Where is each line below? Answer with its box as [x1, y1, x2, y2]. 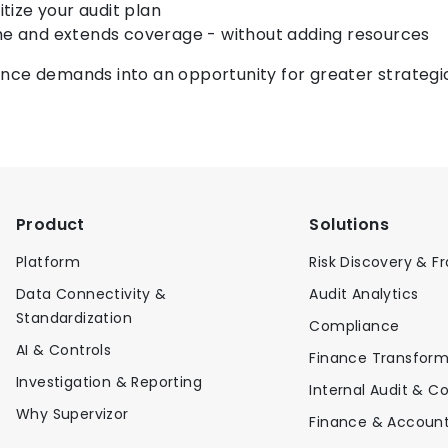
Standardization [16, 307, 133, 328]
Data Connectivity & [16, 283, 167, 304]
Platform [16, 251, 81, 272]
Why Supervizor [16, 403, 129, 424]
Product [16, 212, 85, 236]
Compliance [309, 315, 400, 336]
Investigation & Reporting [16, 371, 202, 392]
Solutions [309, 212, 389, 236]
